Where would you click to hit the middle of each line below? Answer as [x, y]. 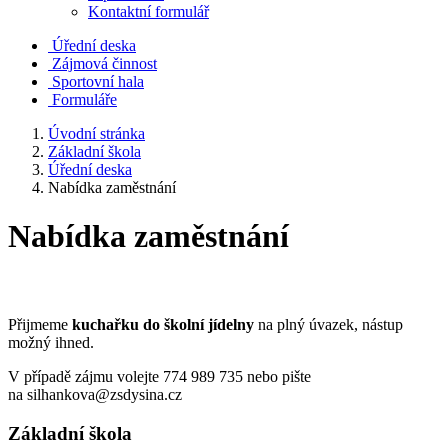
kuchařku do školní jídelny [163, 325]
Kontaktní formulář [148, 11]
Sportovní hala [98, 81]
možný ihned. [51, 343]
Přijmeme [40, 325]
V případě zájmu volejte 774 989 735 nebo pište [159, 377]
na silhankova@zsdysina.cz [95, 395]
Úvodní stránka [96, 133]
